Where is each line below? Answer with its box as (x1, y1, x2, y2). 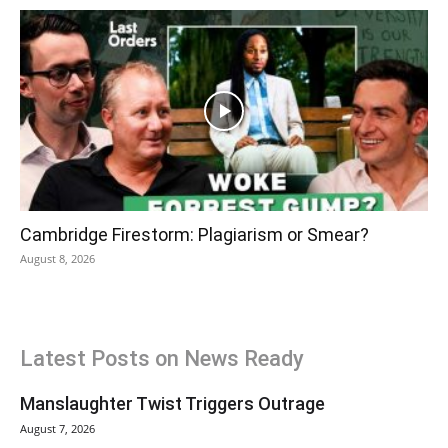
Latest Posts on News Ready (20, 346, 304, 372)
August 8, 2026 (20, 251, 95, 267)
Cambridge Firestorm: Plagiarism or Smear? (20, 224, 369, 246)
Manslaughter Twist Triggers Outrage (20, 393, 325, 415)
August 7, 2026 (20, 421, 95, 437)
